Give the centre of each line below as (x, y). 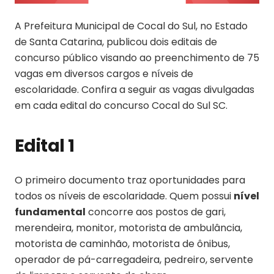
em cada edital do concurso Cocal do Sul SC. (121, 105)
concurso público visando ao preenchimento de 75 (137, 57)
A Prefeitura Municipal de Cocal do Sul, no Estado (131, 26)
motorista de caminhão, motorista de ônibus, (122, 243)
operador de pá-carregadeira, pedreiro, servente (134, 259)
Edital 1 (45, 145)
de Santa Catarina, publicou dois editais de (116, 42)
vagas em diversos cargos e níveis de (104, 73)
